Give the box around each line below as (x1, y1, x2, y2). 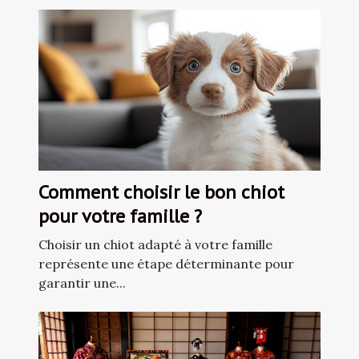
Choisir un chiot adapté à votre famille (38, 236, 272, 253)
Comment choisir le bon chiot (38, 179, 284, 205)
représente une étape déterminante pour (38, 256, 294, 272)
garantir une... (38, 275, 126, 292)
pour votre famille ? (38, 204, 202, 229)
